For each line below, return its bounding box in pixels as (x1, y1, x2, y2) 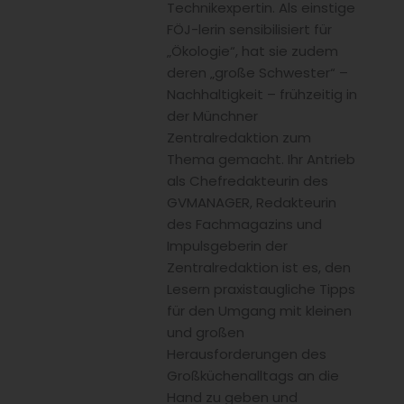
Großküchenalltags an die (167, 365, 339, 385)
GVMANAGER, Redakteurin (167, 192, 336, 212)
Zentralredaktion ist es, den (167, 257, 351, 277)
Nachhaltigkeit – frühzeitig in (167, 84, 357, 104)
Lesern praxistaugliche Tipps (167, 279, 355, 298)
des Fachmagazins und (167, 214, 322, 234)
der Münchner (167, 106, 258, 125)
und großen (167, 322, 244, 342)
